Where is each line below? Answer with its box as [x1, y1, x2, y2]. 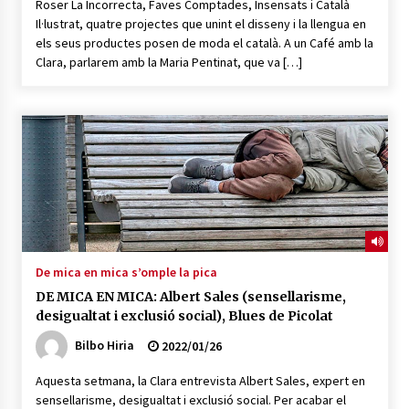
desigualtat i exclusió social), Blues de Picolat [35, 308, 333, 325]
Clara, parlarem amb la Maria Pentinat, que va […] [35, 54, 302, 71]
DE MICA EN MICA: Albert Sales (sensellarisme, [35, 288, 346, 306]
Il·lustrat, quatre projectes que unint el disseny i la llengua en [35, 16, 366, 33]
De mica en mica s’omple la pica [35, 264, 217, 281]
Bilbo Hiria [74, 337, 134, 354]
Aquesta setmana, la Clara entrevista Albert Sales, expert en [35, 372, 365, 390]
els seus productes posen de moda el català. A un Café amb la [35, 35, 373, 52]
